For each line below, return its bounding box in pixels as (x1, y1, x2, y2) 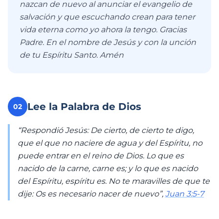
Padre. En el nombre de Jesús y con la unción (20, 38, 196, 47)
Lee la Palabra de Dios (27, 101, 141, 112)
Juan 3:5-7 (165, 189, 204, 198)
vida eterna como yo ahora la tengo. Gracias (20, 25, 187, 34)
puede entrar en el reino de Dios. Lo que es (18, 151, 184, 160)
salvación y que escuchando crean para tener (20, 12, 195, 22)
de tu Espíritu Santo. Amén (20, 50, 124, 60)
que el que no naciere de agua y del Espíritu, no (18, 138, 202, 148)
